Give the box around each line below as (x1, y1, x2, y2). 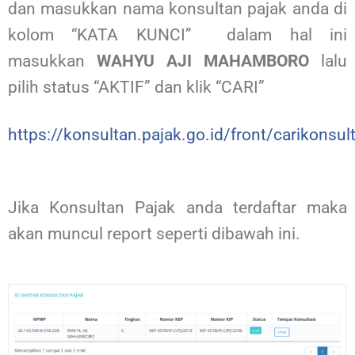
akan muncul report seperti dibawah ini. (8, 223, 300, 243)
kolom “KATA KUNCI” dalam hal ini (8, 25, 347, 45)
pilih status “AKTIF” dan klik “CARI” (8, 78, 269, 97)
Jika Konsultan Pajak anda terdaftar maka (8, 197, 347, 217)
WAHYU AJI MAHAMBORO (97, 52, 309, 71)
